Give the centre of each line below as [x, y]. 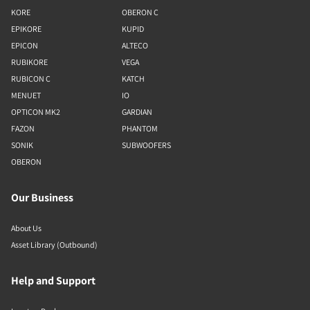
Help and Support [53, 281]
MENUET [26, 95]
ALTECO [135, 45]
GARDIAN [137, 112]
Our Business [42, 198]
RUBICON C [31, 79]
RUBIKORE [29, 62]
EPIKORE [26, 29]
